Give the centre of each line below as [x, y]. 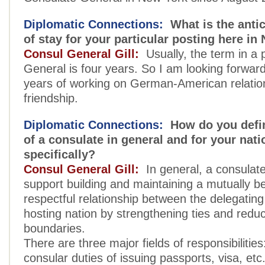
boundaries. [54, 228]
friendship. [51, 98]
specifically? [59, 154]
